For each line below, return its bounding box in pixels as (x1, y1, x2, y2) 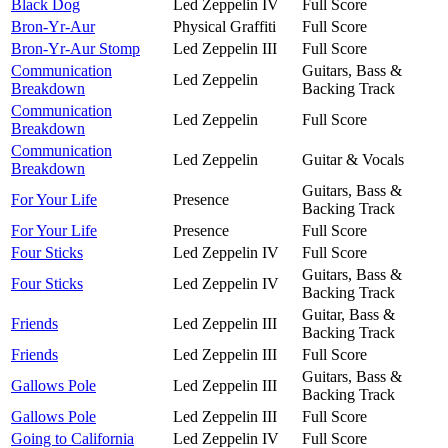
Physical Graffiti (173, 17, 276, 35)
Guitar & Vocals (302, 150, 404, 168)
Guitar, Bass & (302, 305, 395, 323)
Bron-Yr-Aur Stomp (11, 39, 140, 57)
